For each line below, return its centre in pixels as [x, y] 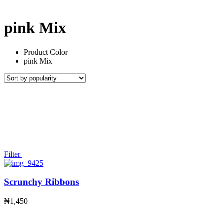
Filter [13, 154]
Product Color [46, 52]
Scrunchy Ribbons [41, 182]
